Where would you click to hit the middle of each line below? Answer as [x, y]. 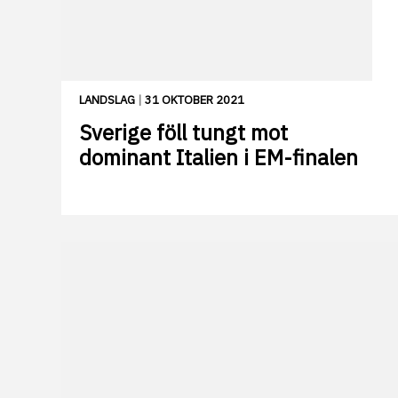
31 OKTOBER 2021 [195, 99]
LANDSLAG [107, 99]
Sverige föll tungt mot [183, 132]
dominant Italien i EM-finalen [219, 157]
